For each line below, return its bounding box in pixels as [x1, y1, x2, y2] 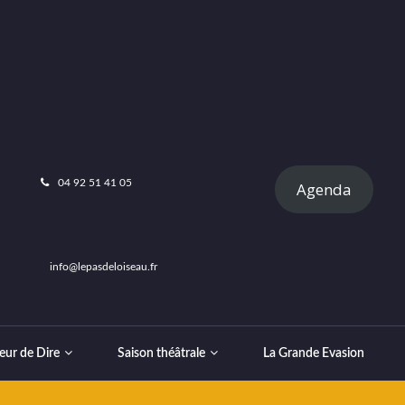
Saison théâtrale [118, 347, 205, 361]
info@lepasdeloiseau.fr [47, 261, 157, 273]
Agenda [297, 178, 352, 200]
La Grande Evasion [263, 347, 364, 361]
